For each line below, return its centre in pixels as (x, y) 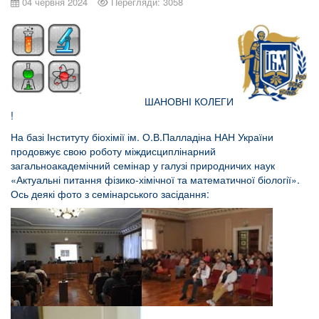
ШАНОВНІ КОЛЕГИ (186, 101)
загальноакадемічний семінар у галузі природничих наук (143, 166)
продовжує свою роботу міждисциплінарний (113, 151)
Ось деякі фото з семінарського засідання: (110, 194)
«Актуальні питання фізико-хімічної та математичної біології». (155, 180)
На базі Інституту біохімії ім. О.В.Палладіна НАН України (142, 137)
